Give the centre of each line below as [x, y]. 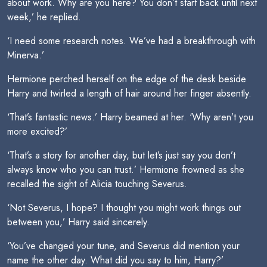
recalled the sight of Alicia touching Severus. [97, 184]
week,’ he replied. [44, 17]
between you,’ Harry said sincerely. [78, 222]
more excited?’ [37, 131]
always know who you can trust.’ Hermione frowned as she [126, 170]
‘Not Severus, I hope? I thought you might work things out [124, 208]
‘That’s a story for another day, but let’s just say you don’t [121, 155]
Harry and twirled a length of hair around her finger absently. [129, 93]
